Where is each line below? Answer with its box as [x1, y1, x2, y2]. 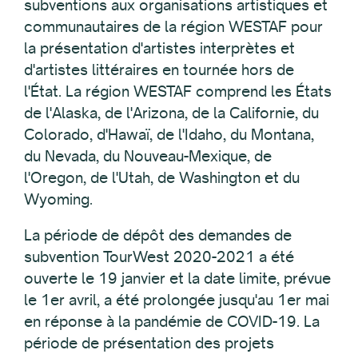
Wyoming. [24, 189, 93, 209]
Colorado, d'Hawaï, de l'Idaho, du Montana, [24, 124, 314, 144]
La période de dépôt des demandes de [24, 225, 292, 245]
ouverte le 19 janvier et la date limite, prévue [24, 268, 331, 288]
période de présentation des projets [24, 332, 274, 352]
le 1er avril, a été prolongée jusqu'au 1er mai [24, 289, 329, 309]
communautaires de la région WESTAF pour [24, 16, 323, 36]
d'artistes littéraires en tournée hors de [24, 59, 294, 79]
